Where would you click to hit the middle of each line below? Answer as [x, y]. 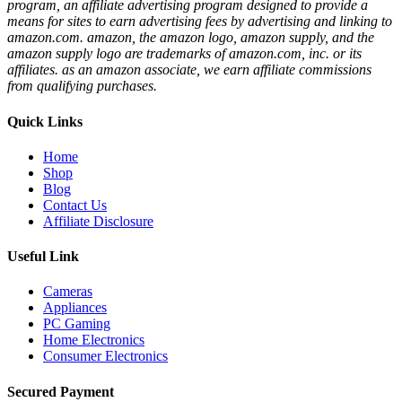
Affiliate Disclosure [98, 221]
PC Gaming [77, 324]
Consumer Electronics [105, 356]
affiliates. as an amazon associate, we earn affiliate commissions [189, 70]
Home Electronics [94, 340]
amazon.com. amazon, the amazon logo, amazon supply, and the [191, 38]
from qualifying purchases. [82, 86]
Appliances [75, 308]
